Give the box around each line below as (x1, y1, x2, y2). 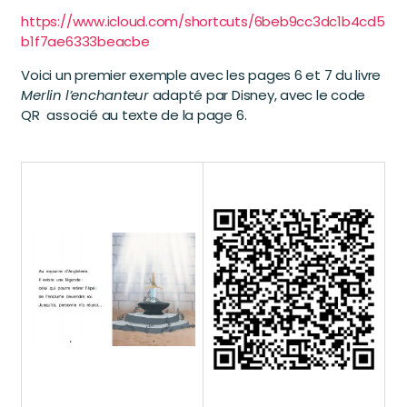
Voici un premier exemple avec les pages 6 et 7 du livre (21, 65, 382, 85)
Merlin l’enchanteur (21, 85, 153, 105)
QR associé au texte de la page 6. (21, 105, 247, 125)
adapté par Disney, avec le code (152, 85, 366, 105)
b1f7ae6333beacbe (21, 32, 150, 52)
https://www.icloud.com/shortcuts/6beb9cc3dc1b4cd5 (21, 12, 385, 32)
